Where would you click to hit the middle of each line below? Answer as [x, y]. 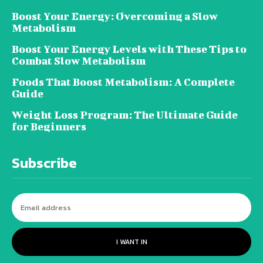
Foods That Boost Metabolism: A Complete [123, 82]
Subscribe [44, 163]
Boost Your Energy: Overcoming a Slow [115, 16]
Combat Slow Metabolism [79, 61]
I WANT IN [131, 242]
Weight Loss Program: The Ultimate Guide [125, 115]
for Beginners [49, 127]
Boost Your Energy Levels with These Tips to [129, 49]
